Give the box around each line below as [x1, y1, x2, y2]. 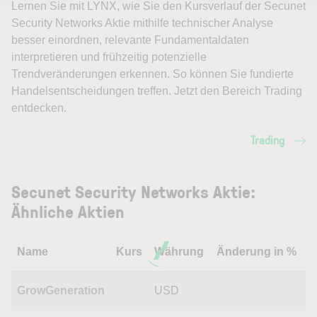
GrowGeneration [17, 284, 105, 296]
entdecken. [11, 102, 67, 114]
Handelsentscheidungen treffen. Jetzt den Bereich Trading [11, 85, 302, 97]
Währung [154, 246, 204, 258]
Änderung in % [217, 246, 296, 258]
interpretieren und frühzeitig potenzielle [11, 51, 207, 63]
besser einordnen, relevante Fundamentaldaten [11, 34, 249, 46]
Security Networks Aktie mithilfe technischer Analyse [11, 17, 273, 29]
